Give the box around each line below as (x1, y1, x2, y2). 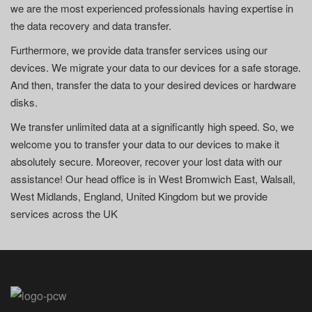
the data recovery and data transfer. (10, 18, 171, 33)
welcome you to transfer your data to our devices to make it (10, 136, 279, 151)
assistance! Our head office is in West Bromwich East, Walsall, (10, 171, 295, 186)
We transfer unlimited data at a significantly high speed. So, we (10, 119, 294, 134)
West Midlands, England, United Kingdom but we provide (10, 189, 267, 203)
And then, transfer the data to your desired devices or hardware (10, 77, 296, 92)
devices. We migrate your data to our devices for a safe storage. (10, 60, 301, 75)
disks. (10, 95, 38, 109)
